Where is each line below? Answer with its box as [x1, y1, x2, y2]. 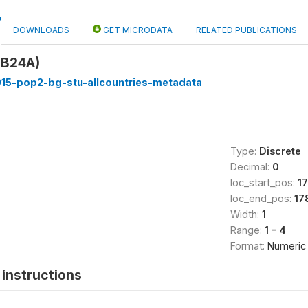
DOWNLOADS [13, 25, 69, 35]
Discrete [258, 145, 301, 157]
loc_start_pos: [230, 177, 298, 188]
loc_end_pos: [230, 192, 294, 204]
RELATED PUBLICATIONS [196, 25, 297, 35]
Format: [230, 240, 267, 252]
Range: [230, 224, 265, 236]
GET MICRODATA [101, 25, 173, 35]
